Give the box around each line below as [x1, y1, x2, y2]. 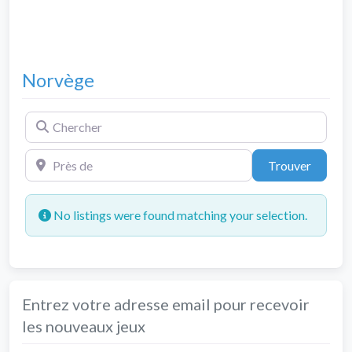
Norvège [22, 69, 94, 91]
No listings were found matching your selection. [51, 207, 307, 222]
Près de [24, 148, 64, 164]
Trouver [267, 157, 311, 173]
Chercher [24, 111, 74, 126]
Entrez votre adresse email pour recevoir [22, 294, 310, 313]
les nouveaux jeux [22, 316, 145, 335]
